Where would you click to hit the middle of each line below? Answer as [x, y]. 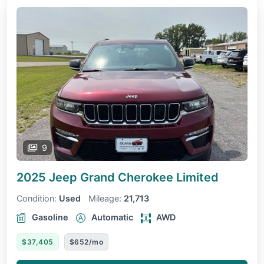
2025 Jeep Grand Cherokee [96, 178]
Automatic [112, 217]
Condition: [37, 199]
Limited [197, 178]
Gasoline [50, 217]
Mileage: [105, 199]
